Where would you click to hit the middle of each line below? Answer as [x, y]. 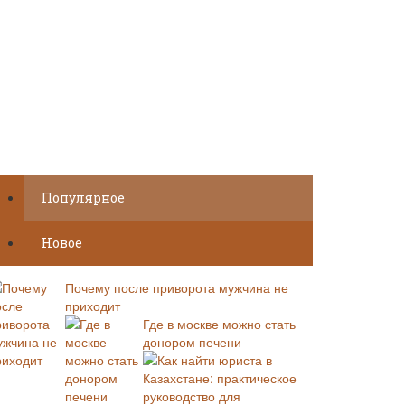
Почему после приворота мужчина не [177, 287]
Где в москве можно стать [219, 324]
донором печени [192, 342]
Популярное [83, 198]
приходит [93, 306]
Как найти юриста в [215, 360]
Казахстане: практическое [220, 378]
